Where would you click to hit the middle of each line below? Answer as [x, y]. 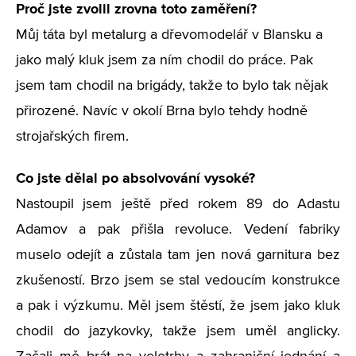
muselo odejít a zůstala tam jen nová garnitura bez [178, 255]
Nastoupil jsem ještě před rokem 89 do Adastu [178, 204]
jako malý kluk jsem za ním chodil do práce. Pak [164, 60]
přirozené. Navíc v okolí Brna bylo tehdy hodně [162, 111]
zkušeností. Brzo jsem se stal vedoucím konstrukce [178, 281]
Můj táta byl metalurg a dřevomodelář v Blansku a [169, 35]
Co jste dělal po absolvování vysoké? [135, 178]
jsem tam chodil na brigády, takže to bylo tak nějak [172, 86]
